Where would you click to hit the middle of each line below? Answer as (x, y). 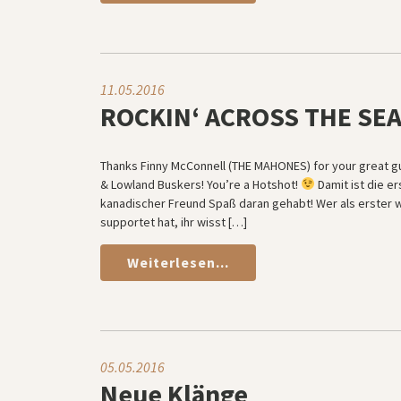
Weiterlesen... (178, 262)
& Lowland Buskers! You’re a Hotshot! (200, 184)
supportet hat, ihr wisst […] (174, 222)
